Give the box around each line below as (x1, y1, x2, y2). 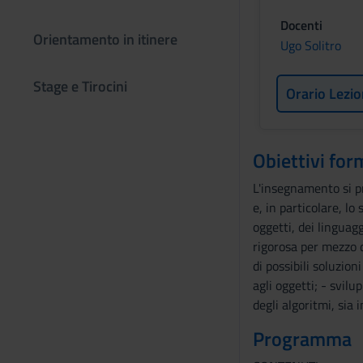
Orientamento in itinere (33, 28, 177, 50)
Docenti (280, 15, 322, 35)
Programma (252, 324, 352, 353)
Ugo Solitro (280, 36, 341, 55)
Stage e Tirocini (33, 75, 127, 97)
